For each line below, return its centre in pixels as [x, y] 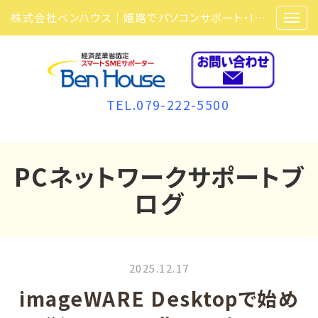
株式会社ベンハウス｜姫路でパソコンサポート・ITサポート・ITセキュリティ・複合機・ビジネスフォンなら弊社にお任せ [260, 17]
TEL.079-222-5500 [168, 105]
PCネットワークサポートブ [159, 176]
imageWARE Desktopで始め [159, 298]
